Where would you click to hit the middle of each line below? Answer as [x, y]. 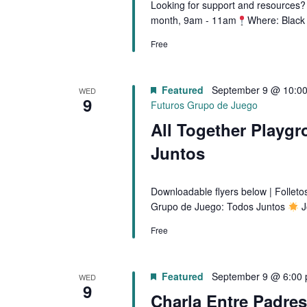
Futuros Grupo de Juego [204, 105]
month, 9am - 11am [193, 20]
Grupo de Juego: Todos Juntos [219, 207]
